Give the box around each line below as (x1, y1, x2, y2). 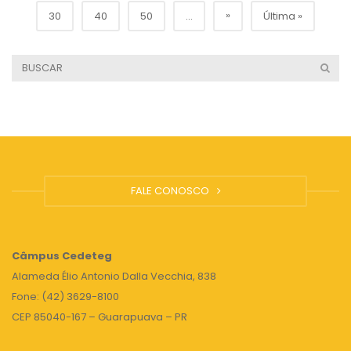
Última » (263, 9, 302, 24)
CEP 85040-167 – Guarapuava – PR (12, 309, 187, 325)
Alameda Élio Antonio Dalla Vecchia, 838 (12, 269, 216, 284)
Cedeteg (60, 248, 112, 264)
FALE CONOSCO (130, 183, 214, 199)
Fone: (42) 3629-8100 (12, 289, 119, 305)
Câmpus (12, 248, 60, 264)
